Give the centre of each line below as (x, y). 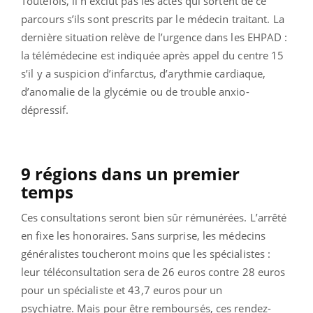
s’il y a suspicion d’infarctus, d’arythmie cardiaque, (144, 73)
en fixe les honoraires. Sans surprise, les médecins (144, 235)
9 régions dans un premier (130, 173)
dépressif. (45, 109)
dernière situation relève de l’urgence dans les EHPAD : (154, 37)
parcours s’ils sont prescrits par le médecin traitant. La (153, 19)
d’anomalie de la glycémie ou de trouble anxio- (135, 91)
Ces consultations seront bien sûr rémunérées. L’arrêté (154, 217)
